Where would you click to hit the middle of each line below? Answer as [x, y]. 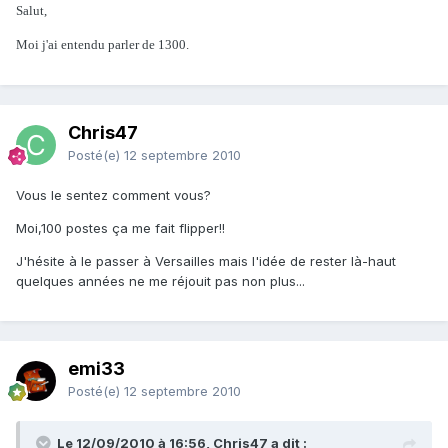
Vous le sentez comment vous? [113, 195]
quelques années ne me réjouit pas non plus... [160, 281]
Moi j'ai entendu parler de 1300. [102, 45]
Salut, [31, 11]
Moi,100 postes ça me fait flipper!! [120, 228]
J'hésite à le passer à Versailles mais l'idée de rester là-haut [206, 261]
